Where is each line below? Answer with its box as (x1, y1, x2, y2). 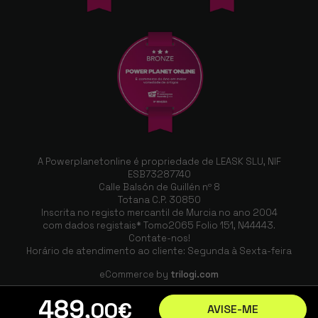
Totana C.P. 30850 (117, 193, 201, 206)
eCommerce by (99, 268, 170, 280)
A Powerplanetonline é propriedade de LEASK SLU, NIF (37, 155, 281, 168)
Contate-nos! (128, 231, 190, 244)
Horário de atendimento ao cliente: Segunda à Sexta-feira (26, 244, 292, 257)
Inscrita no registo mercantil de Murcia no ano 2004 (40, 206, 278, 219)
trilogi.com (170, 268, 219, 280)
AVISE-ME (207, 302, 258, 317)
